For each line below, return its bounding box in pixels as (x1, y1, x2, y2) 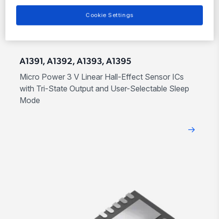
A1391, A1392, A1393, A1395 (20, 57, 131, 67)
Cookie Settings (86, 11, 133, 19)
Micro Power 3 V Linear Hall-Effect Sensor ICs (20, 72, 184, 82)
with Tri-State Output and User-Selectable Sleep (20, 84, 189, 94)
